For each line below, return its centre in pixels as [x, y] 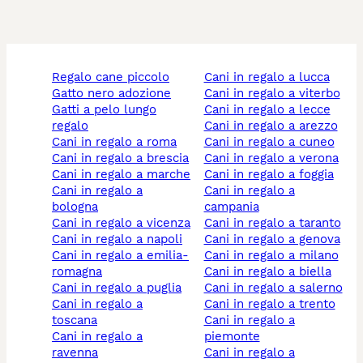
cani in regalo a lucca [271, 77]
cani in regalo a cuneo [273, 142]
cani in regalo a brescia [124, 158]
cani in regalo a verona [275, 158]
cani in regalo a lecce [271, 110]
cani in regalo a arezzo [275, 126]
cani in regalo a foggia [273, 175]
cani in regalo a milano [275, 256]
